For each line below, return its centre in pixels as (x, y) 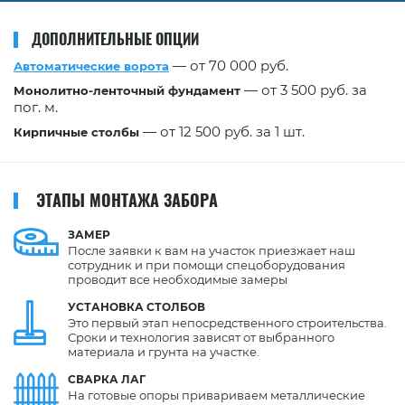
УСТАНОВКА (106, 306)
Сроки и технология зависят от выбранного (201, 337)
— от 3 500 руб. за (304, 89)
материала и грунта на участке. (164, 351)
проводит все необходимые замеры (178, 279)
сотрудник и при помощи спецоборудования (207, 264)
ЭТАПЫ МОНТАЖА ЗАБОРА (127, 199)
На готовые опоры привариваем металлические (217, 395)
